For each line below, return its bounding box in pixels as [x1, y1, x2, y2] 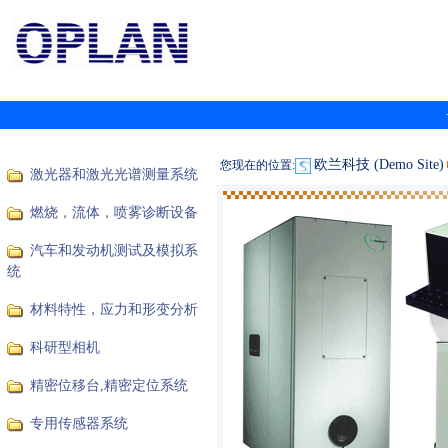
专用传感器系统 [30, 416, 128, 431]
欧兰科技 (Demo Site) [314, 157, 444, 172]
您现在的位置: [220, 158, 295, 172]
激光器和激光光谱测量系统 [30, 167, 198, 182]
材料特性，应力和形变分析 [30, 302, 198, 317]
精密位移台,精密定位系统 [30, 378, 188, 393]
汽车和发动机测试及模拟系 [30, 243, 198, 258]
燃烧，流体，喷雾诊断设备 [30, 205, 198, 220]
